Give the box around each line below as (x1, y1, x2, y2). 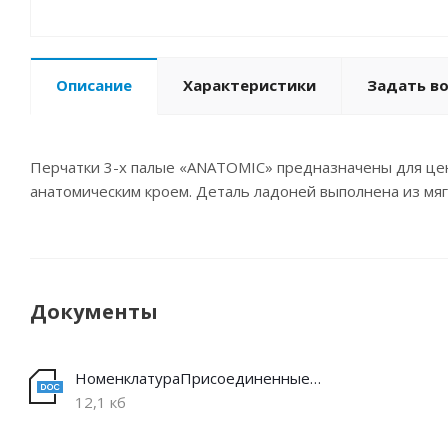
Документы (30, 298, 158, 326)
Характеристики (183, 75, 316, 96)
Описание (56, 75, 132, 96)
